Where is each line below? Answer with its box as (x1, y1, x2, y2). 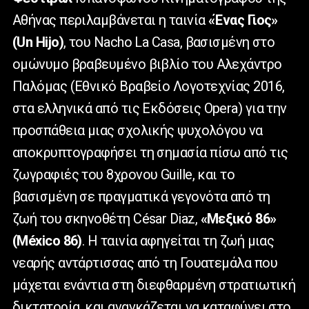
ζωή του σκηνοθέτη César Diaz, (12, 210, 201, 228)
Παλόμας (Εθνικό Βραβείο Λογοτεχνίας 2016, (12, 78, 285, 95)
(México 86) (12, 232, 82, 250)
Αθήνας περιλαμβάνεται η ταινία (12, 12, 208, 29)
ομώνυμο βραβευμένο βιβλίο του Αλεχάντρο (12, 56, 282, 73)
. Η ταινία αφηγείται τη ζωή (81, 232, 245, 250)
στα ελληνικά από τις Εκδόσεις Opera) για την (12, 100, 287, 117)
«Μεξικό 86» (200, 210, 277, 228)
